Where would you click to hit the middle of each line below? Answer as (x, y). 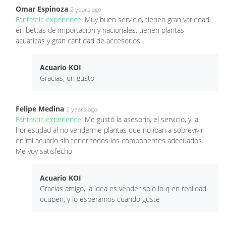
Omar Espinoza (42, 9)
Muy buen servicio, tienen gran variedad (147, 19)
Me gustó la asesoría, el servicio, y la (142, 119)
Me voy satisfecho (44, 151)
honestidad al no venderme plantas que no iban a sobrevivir (109, 130)
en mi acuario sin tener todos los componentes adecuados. (109, 140)
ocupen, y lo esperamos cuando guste (100, 199)
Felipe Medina (40, 108)
